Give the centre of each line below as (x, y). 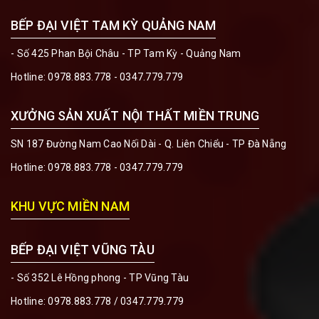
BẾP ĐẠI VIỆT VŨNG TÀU (83, 250)
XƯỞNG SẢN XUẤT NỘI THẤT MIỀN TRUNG (135, 116)
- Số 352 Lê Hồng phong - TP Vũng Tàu (100, 278)
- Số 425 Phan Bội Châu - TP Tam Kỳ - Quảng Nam (126, 53)
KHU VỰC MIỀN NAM (70, 206)
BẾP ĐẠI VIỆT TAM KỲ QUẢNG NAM (114, 25)
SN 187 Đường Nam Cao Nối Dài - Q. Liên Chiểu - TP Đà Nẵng (149, 144)
